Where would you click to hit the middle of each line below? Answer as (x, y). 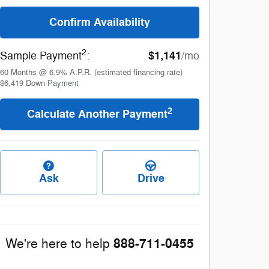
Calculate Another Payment (97, 114)
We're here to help (58, 243)
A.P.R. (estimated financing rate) (126, 73)
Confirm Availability (100, 23)
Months (24, 73)
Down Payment (52, 84)
